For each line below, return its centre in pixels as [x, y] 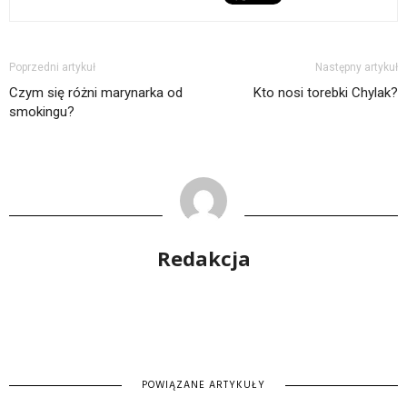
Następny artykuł [357, 68]
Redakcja [203, 258]
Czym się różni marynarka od [96, 93]
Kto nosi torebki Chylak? [326, 93]
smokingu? [42, 112]
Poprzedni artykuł [52, 68]
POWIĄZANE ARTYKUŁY [203, 386]
